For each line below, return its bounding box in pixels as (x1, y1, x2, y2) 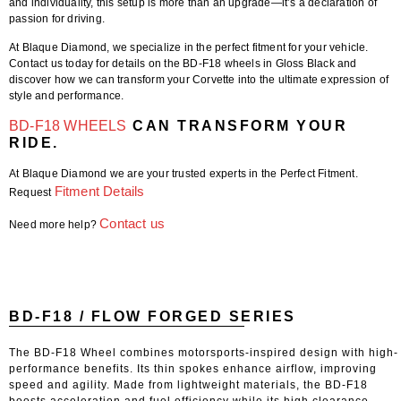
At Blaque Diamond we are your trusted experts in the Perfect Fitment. (9, 166, 358, 180)
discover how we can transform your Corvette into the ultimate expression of (9, 73, 389, 87)
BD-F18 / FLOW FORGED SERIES (9, 308, 296, 324)
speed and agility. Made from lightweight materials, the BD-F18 (9, 378, 368, 391)
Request (9, 185, 55, 199)
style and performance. (9, 90, 124, 103)
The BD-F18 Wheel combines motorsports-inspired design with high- (9, 346, 398, 359)
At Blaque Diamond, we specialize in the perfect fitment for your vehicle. (9, 41, 369, 55)
